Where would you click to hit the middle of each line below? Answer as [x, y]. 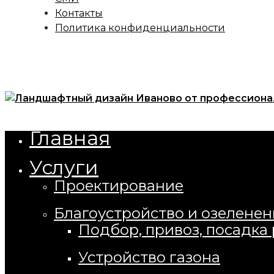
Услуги [64, 167]
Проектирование [119, 186]
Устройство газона [149, 257]
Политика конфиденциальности [140, 28]
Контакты [79, 13]
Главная [70, 138]
